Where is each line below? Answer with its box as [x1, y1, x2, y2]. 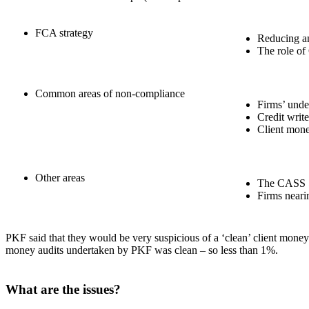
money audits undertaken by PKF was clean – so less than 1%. [6, 244, 278, 256]
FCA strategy [35, 27, 93, 39]
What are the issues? [6, 281, 121, 297]
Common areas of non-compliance [35, 88, 185, 99]
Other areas [35, 172, 85, 183]
